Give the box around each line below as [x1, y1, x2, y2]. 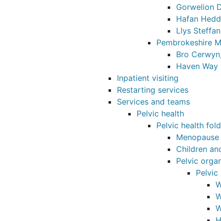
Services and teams [117, 97, 190, 107]
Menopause [176, 132, 219, 142]
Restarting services [117, 85, 188, 95]
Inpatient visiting [117, 73, 179, 83]
